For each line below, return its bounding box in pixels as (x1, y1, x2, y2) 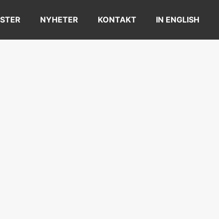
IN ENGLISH (156, 14, 199, 24)
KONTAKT (98, 14, 136, 24)
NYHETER (40, 14, 78, 24)
